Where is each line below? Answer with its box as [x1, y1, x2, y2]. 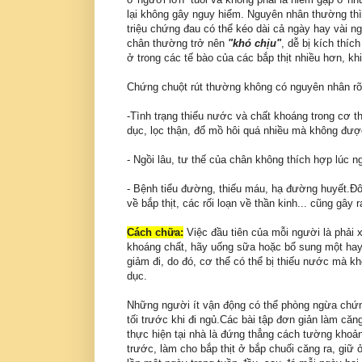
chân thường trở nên [127, 37, 228, 50]
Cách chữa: [127, 226, 183, 239]
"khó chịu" [228, 37, 281, 50]
